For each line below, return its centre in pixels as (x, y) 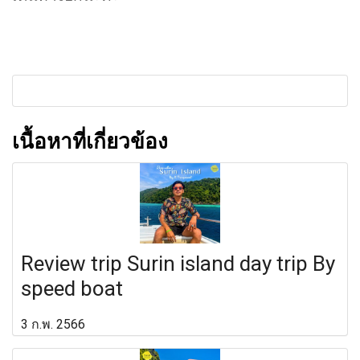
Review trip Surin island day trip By (178, 264)
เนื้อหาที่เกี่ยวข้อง (90, 142)
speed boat (74, 289)
